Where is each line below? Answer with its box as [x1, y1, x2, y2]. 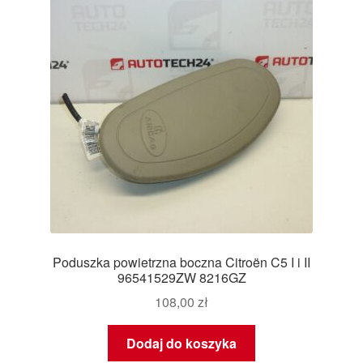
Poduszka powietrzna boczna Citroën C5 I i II [53, 252, 310, 271]
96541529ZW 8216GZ [117, 267, 246, 287]
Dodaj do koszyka [126, 334, 237, 353]
